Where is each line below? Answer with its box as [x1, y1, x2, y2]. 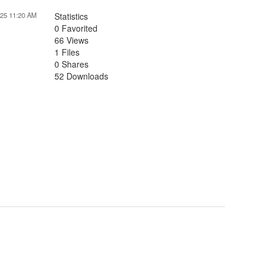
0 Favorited [54, 22, 98, 35]
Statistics [54, 10, 88, 23]
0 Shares [54, 58, 89, 71]
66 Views [54, 34, 89, 47]
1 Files [54, 46, 80, 59]
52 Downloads [54, 70, 108, 83]
